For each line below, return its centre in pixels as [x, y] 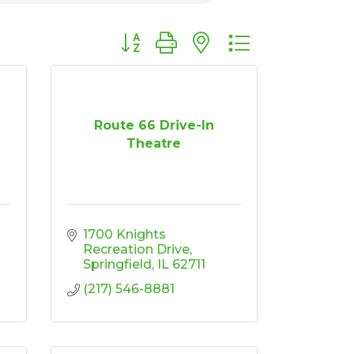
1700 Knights [124, 234]
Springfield [117, 264]
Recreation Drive [136, 249]
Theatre [154, 143]
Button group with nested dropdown [230, 36]
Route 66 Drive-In [154, 125]
